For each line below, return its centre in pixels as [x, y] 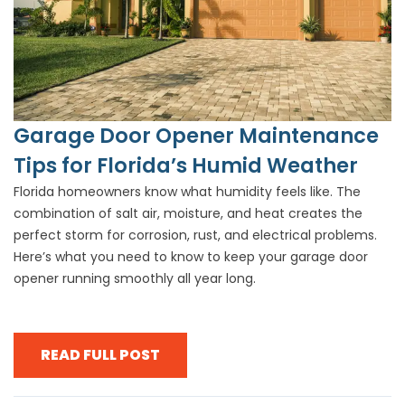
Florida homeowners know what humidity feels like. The [187, 192]
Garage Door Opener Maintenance [196, 136]
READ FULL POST [100, 355]
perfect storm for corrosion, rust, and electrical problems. [195, 235]
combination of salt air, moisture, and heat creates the [188, 213]
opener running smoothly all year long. [135, 278]
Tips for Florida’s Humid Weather [186, 165]
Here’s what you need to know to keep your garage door [191, 257]
